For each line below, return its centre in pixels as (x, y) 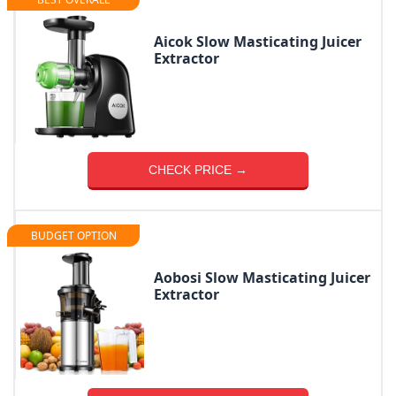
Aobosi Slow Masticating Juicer (262, 278)
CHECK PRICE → (198, 170)
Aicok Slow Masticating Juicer (258, 42)
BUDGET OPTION (73, 236)
